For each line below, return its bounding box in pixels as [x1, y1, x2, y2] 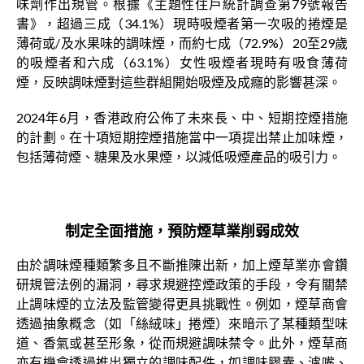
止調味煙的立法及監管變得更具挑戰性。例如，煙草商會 [16, 296, 348, 312]
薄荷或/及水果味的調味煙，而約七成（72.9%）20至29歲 [16, 35, 348, 51]
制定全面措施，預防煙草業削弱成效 [65, 222, 299, 240]
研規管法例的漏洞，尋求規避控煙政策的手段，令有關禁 [16, 276, 348, 292]
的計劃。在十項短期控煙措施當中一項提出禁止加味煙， [16, 129, 348, 145]
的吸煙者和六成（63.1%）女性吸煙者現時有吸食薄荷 [16, 54, 348, 71]
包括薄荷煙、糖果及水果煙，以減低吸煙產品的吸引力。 [16, 149, 341, 165]
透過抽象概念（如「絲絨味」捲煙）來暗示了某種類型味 [16, 315, 348, 331]
